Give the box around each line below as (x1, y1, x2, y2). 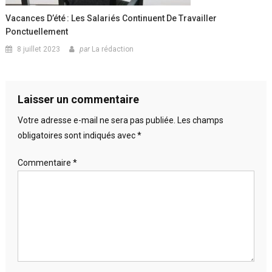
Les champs (177, 115, 223, 125)
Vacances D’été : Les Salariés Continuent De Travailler (5, 13, 217, 23)
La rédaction (92, 44, 134, 53)
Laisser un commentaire (17, 92, 139, 106)
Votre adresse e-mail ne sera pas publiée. (17, 115, 175, 125)
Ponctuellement (5, 26, 69, 36)
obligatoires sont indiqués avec (17, 130, 137, 140)
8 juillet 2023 (17, 44, 61, 53)
